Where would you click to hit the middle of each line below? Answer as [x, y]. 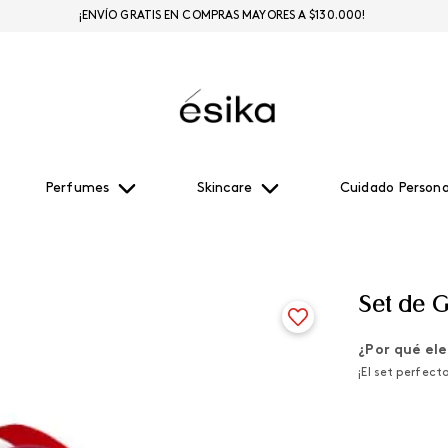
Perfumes [77, 188]
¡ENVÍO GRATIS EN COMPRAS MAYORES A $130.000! [222, 16]
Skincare [224, 188]
